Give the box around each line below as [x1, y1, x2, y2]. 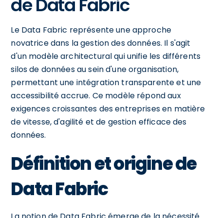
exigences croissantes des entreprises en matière [11, 103, 205, 114]
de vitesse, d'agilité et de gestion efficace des [11, 116, 187, 127]
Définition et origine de [11, 151, 197, 176]
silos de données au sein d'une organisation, [11, 63, 179, 75]
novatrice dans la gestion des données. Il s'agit [11, 37, 191, 49]
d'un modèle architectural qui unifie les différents [11, 50, 201, 62]
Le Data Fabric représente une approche [11, 24, 172, 36]
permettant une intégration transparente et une [11, 76, 201, 88]
